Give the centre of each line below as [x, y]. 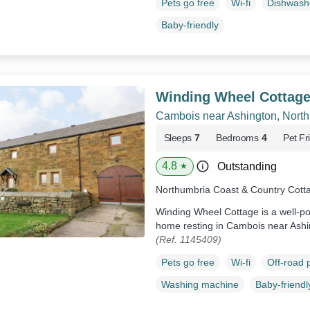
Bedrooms [237, 138]
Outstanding [247, 167]
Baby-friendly [190, 25]
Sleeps [177, 138]
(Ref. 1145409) [188, 240]
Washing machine [200, 284]
